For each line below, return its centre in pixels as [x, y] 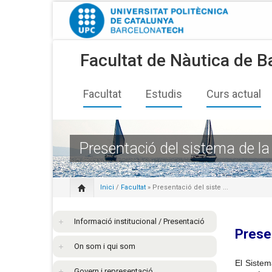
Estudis [164, 93]
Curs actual [234, 93]
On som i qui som [105, 246]
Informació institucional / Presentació [139, 221]
